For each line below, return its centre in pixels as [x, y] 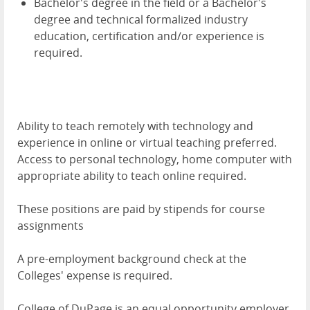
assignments [51, 226]
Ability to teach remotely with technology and [135, 126]
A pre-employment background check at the [132, 259]
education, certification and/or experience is [149, 36]
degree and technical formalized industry [141, 20]
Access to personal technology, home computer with [155, 159]
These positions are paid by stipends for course [141, 209]
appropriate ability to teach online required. [132, 176]
